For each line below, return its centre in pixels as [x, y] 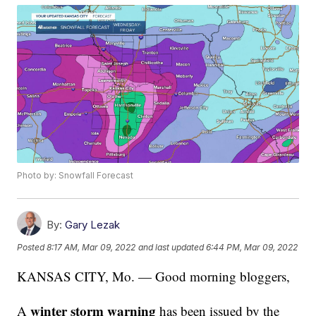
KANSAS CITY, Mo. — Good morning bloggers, [154, 276]
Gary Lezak [93, 225]
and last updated [171, 247]
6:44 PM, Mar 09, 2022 [252, 247]
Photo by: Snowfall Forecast [75, 176]
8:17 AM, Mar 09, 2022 [91, 247]
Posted [32, 247]
